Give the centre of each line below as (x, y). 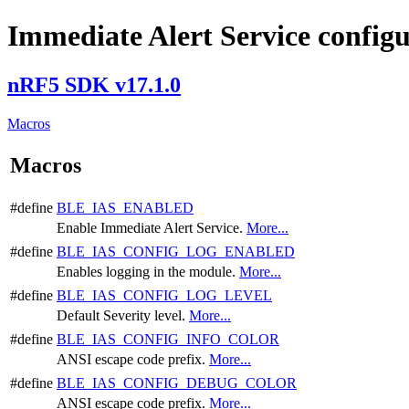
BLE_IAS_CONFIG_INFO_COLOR (168, 339)
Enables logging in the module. (148, 271)
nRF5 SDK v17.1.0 (94, 84)
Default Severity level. (123, 315)
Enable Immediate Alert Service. (152, 227)
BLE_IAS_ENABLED (125, 207)
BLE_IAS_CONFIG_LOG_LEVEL (164, 295)
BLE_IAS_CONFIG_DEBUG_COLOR (177, 383)
